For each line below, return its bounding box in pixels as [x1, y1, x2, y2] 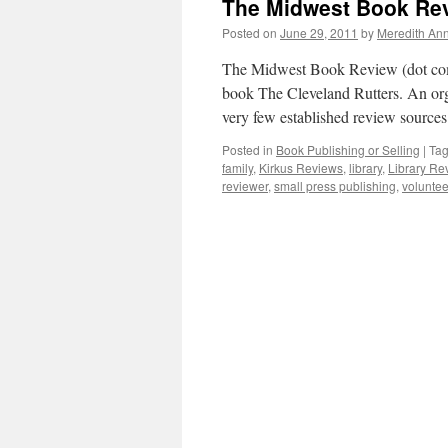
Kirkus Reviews [259, 159, 343, 176]
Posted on [222, 24, 277, 41]
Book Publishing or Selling [276, 141, 420, 158]
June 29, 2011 [280, 24, 358, 41]
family [222, 159, 253, 176]
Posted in [222, 141, 273, 158]
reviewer [222, 177, 268, 194]
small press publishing [274, 177, 396, 194]
